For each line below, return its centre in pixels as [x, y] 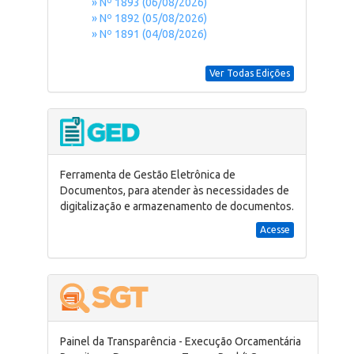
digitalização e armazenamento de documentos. [177, 206]
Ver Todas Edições [250, 73]
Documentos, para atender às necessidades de [175, 190]
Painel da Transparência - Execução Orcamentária [181, 341]
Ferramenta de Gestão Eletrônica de [148, 175]
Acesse [275, 230]
